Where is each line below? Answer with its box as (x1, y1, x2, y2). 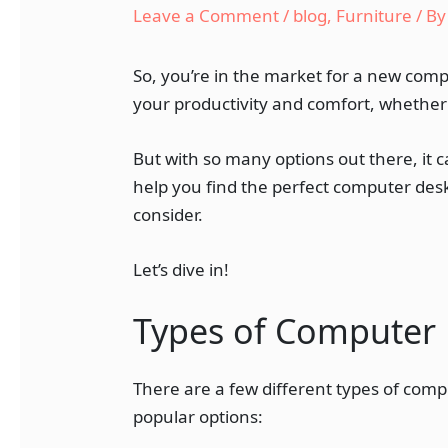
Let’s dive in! (133, 258, 230, 282)
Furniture (336, 3, 413, 27)
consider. (133, 202, 208, 226)
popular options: (133, 405, 264, 429)
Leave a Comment (133, 3, 280, 27)
